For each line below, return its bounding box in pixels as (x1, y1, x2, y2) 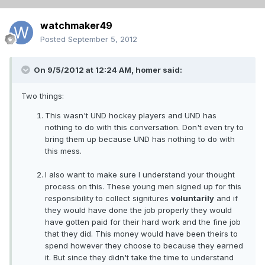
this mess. (45, 146, 82, 156)
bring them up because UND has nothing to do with (45, 134, 235, 144)
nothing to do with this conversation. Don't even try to (45, 122, 244, 132)
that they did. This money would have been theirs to (45, 229, 238, 239)
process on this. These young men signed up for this (45, 182, 241, 192)
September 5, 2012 (68, 34, 137, 44)
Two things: (21, 91, 64, 101)
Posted (40, 34, 68, 44)
